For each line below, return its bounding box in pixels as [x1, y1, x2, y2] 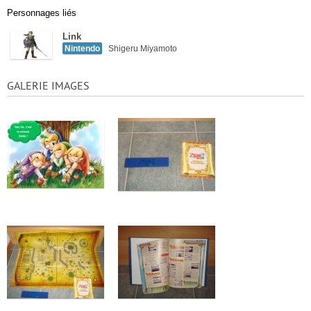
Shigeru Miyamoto [108, 44, 177, 53]
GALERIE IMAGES [7, 80, 90, 92]
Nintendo [65, 44, 100, 53]
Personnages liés [7, 8, 76, 18]
